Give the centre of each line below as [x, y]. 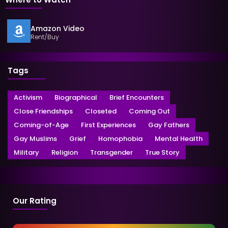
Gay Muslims [35, 138]
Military [26, 152]
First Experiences [108, 125]
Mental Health [179, 138]
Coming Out [149, 111]
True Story [162, 152]
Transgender [111, 152]
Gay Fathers [169, 125]
